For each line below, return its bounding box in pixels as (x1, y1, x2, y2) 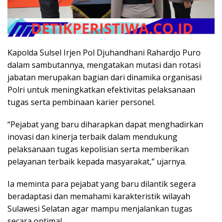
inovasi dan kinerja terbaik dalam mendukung (7, 131, 177, 143)
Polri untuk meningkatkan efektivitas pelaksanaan (7, 84, 195, 96)
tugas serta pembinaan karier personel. (7, 97, 155, 108)
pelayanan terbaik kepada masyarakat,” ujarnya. (7, 156, 186, 167)
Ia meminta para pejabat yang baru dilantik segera (7, 178, 196, 190)
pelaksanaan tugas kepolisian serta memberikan (7, 144, 189, 155)
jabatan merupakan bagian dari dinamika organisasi (7, 72, 202, 83)
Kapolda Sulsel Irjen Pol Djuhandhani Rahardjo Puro (7, 47, 201, 58)
